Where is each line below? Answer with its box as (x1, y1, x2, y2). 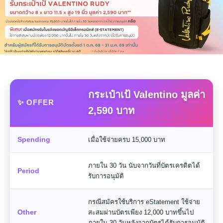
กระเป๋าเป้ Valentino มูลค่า (88, 89, 205, 100)
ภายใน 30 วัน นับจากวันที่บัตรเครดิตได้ (88, 162, 200, 169)
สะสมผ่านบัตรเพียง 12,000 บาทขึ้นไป (88, 209, 194, 216)
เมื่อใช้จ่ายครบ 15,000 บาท (88, 136, 165, 143)
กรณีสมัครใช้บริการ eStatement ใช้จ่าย (88, 198, 200, 206)
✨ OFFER (17, 98, 54, 107)
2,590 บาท (88, 105, 134, 116)
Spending (17, 135, 50, 143)
